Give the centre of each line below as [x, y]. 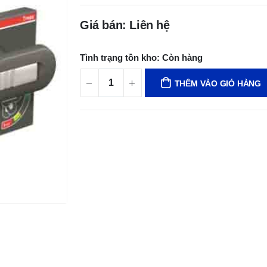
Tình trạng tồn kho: [120, 58]
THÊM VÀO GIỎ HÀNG [218, 83]
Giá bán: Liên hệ [125, 25]
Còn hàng [182, 58]
